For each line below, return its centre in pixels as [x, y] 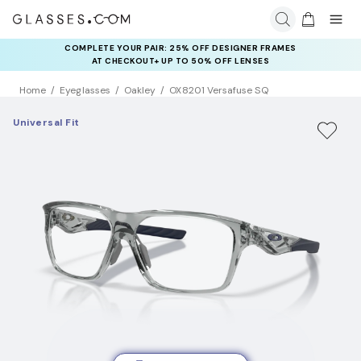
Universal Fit [46, 123]
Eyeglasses [85, 91]
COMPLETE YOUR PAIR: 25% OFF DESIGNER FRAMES [180, 48]
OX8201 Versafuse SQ [219, 91]
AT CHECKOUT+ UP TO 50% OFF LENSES [180, 61]
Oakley [140, 91]
